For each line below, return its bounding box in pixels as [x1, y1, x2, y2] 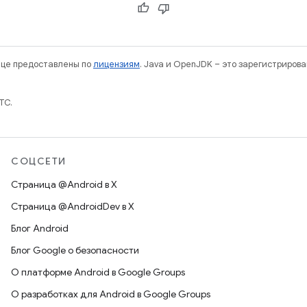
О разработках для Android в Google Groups [11, 288, 210, 300]
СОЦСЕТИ [11, 155, 66, 167]
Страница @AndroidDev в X [11, 200, 134, 212]
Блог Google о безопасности [11, 244, 139, 256]
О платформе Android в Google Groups [11, 266, 185, 278]
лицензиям [93, 58, 140, 70]
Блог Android [11, 222, 69, 234]
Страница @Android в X [11, 178, 117, 191]
